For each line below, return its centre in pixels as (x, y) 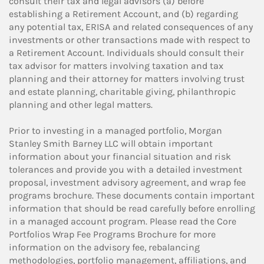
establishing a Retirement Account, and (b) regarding (123, 14)
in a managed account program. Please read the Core (123, 221)
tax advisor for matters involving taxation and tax (116, 66)
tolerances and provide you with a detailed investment (126, 169)
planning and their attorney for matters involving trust (127, 79)
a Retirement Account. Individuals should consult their (126, 53)
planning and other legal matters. (81, 105)
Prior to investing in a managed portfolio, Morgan (115, 131)
